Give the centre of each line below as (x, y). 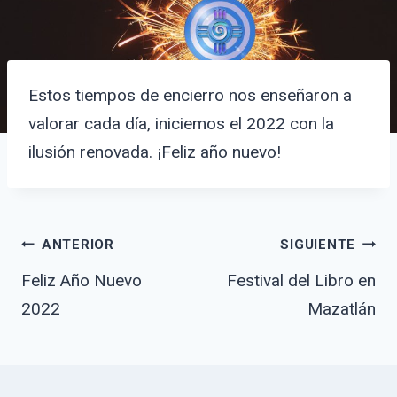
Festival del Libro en (301, 280)
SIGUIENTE (318, 245)
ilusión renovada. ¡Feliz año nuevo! (155, 152)
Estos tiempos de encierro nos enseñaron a (190, 95)
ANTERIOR (78, 245)
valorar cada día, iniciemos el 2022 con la (181, 123)
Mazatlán (342, 308)
